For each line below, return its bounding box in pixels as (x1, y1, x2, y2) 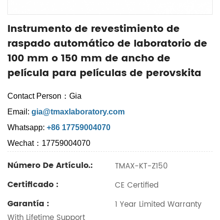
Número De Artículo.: (7, 159, 93, 172)
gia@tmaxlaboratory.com (31, 108, 125, 116)
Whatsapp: (7, 123, 47, 132)
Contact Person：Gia (7, 92, 82, 100)
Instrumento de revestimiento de (7, 21, 180, 37)
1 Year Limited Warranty (112, 198, 201, 211)
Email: (7, 108, 29, 116)
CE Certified (112, 179, 159, 192)
